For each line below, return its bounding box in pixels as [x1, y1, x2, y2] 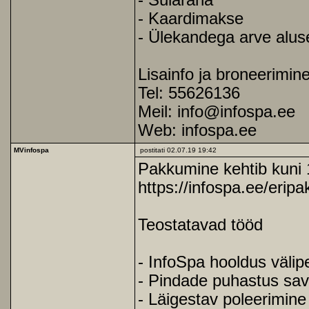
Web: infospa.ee [138, 121, 257, 139]
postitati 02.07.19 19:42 [138, 146, 217, 154]
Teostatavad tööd [138, 216, 263, 234]
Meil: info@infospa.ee [138, 103, 295, 121]
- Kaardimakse [138, 10, 243, 28]
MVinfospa [14, 146, 49, 154]
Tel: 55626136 [138, 84, 240, 102]
